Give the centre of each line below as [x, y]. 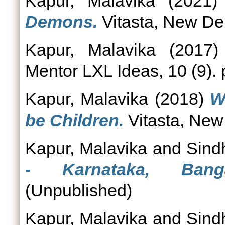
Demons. [61, 22]
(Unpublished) [79, 190]
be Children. [74, 120]
